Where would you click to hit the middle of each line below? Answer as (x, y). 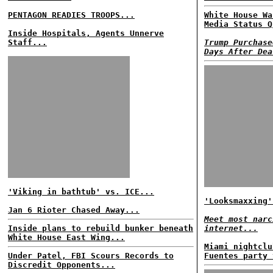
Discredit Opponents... (62, 265)
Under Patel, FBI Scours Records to (91, 256)
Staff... (27, 42)
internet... (231, 228)
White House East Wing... (66, 237)
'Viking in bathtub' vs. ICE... (81, 192)
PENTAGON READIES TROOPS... (71, 15)
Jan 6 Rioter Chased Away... (74, 210)
